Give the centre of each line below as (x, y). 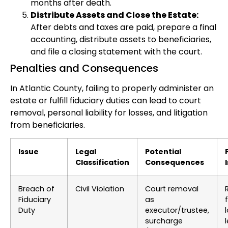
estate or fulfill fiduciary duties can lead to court (106, 100)
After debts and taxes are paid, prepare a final (123, 27)
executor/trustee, (177, 210)
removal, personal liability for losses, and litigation (109, 112)
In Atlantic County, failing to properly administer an (112, 88)
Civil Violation (100, 189)
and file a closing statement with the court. (116, 51)
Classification (102, 163)
